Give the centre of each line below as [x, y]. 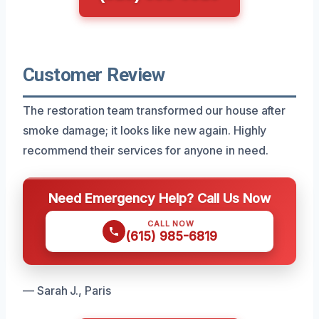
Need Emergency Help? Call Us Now [159, 198]
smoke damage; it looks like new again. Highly [145, 130]
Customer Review [94, 74]
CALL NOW [171, 223]
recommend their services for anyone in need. [146, 150]
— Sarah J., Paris [67, 290]
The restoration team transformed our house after [155, 110]
